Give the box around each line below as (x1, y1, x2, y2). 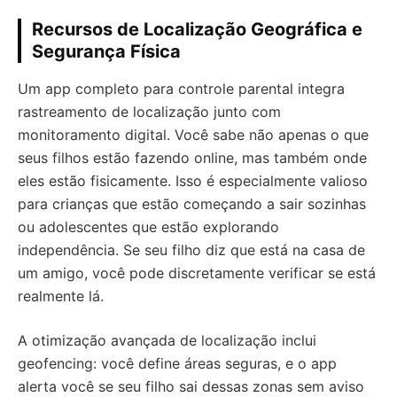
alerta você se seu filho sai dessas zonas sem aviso (18, 377, 364, 395)
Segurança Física (32, 40, 181, 62)
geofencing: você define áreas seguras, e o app (18, 354, 337, 372)
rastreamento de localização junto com (18, 102, 281, 121)
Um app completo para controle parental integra (18, 79, 345, 97)
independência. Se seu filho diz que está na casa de (18, 240, 365, 259)
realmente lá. (18, 286, 104, 305)
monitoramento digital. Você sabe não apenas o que (18, 125, 369, 144)
